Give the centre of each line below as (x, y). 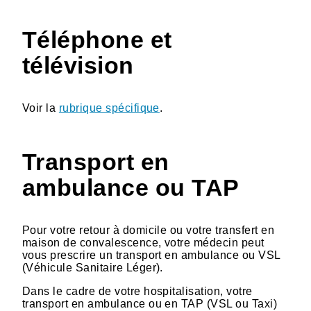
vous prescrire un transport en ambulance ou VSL (151, 255)
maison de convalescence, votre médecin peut (143, 242)
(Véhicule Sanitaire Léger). (93, 267)
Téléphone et (97, 40)
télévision (78, 65)
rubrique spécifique (109, 108)
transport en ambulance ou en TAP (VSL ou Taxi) (150, 303)
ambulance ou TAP (131, 187)
